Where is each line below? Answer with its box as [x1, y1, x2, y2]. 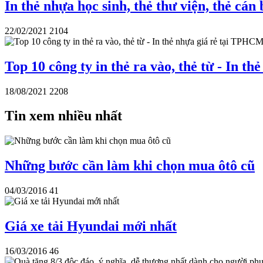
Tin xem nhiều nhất [5, 108, 122, 124]
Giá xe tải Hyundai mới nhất [5, 218, 177, 234]
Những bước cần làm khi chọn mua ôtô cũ [5, 158, 255, 174]
